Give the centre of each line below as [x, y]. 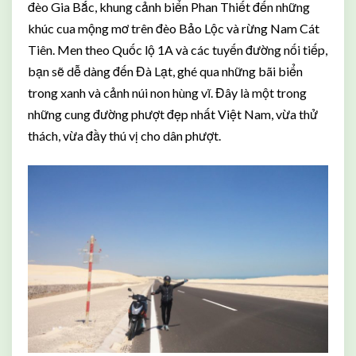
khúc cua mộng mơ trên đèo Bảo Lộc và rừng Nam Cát [174, 28]
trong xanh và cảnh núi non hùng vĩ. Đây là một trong [167, 92]
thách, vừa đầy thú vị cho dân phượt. [124, 135]
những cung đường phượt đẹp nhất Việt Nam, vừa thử [173, 114]
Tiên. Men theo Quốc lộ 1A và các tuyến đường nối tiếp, [178, 49]
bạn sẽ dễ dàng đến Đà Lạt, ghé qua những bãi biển [165, 71]
